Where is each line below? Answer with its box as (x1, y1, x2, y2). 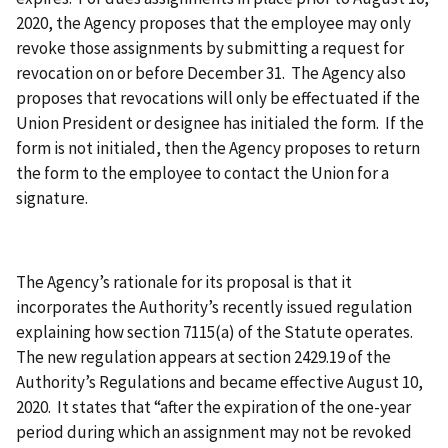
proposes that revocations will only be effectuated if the (16, 86, 420, 109)
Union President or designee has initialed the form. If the (16, 111, 424, 134)
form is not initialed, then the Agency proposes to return (16, 136, 420, 159)
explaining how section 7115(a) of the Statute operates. (16, 320, 416, 343)
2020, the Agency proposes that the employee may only (16, 11, 411, 34)
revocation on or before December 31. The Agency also (16, 61, 406, 84)
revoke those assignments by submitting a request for (16, 36, 404, 59)
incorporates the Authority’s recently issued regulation (16, 295, 412, 318)
